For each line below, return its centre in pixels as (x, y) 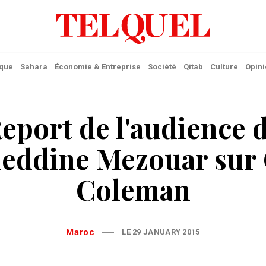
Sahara (34, 67)
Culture (224, 67)
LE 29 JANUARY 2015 (161, 232)
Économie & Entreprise (97, 67)
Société (162, 67)
